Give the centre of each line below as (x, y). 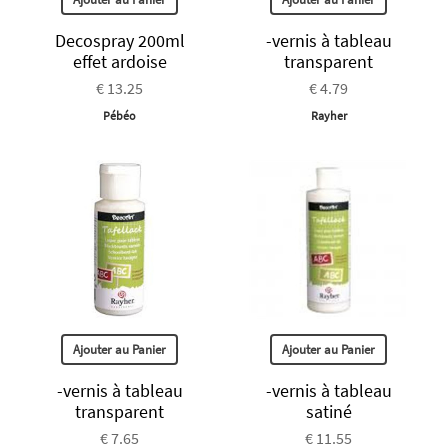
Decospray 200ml (119, 40)
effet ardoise (119, 61)
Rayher (328, 115)
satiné (328, 411)
